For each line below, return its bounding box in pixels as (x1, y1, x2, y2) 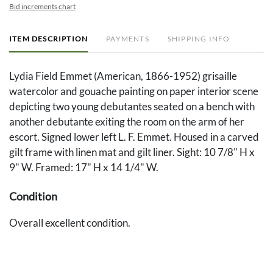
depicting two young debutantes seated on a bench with (9, 100, 255, 113)
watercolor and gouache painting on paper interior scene (9, 85, 258, 98)
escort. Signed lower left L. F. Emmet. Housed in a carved (9, 130, 259, 144)
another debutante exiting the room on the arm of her (9, 115, 244, 129)
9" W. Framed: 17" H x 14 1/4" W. (9, 161, 160, 174)
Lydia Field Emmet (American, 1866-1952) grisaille (9, 69, 237, 83)
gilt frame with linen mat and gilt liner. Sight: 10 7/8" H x (9, 146, 255, 159)
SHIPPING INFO (167, 34, 230, 44)
